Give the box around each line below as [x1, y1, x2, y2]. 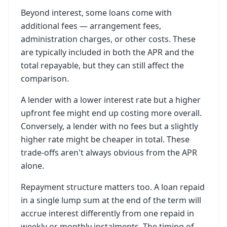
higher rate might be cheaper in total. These [21, 134, 190, 145]
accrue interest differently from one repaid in [21, 208, 194, 219]
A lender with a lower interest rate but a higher [21, 94, 201, 105]
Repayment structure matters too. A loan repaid [21, 181, 205, 193]
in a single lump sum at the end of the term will [21, 195, 201, 206]
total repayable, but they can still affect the [21, 60, 184, 71]
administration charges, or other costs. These [21, 33, 196, 45]
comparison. [21, 73, 69, 84]
